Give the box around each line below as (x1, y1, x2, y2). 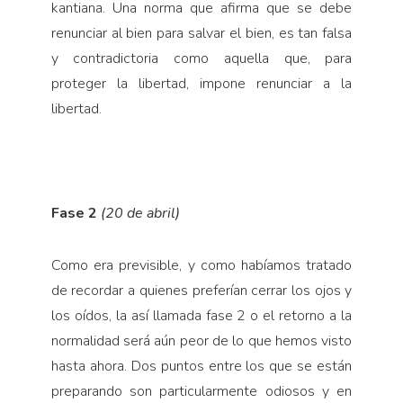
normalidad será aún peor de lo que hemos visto (50, 331, 353, 352)
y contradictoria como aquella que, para (50, 49, 353, 69)
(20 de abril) (100, 203, 180, 224)
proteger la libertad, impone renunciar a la (50, 74, 353, 94)
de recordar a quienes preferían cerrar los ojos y (50, 281, 353, 301)
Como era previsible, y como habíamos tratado (50, 255, 353, 276)
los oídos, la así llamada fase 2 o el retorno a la (50, 306, 353, 327)
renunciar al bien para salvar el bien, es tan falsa (50, 23, 353, 44)
